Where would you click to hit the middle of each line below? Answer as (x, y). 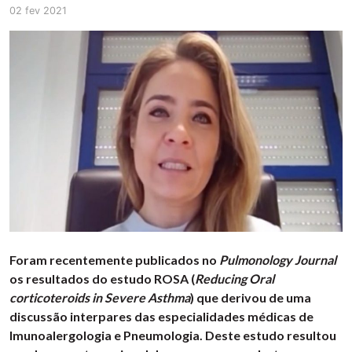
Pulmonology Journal (278, 260)
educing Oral (238, 279)
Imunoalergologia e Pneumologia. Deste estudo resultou (173, 335)
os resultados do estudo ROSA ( (102, 279)
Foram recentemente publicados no (114, 260)
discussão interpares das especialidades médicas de (161, 317)
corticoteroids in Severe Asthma (100, 298)
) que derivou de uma (251, 298)
